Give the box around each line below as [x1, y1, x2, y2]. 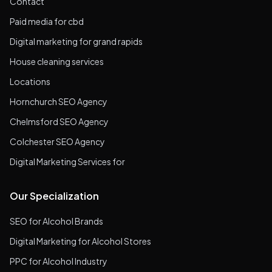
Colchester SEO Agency [10, 136, 105, 148]
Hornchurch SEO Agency [10, 96, 107, 107]
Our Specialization [10, 189, 99, 203]
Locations [10, 76, 50, 87]
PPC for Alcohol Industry [10, 256, 107, 267]
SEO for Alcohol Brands [10, 216, 103, 227]
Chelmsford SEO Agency [10, 116, 109, 127]
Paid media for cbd [10, 16, 84, 27]
